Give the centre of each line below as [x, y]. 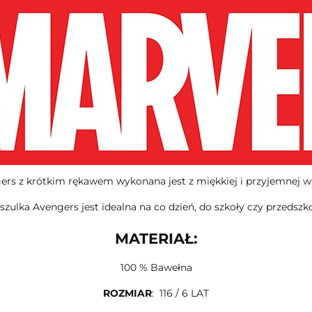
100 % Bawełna [156, 267]
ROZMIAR [127, 293]
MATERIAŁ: [156, 239]
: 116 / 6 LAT [180, 293]
